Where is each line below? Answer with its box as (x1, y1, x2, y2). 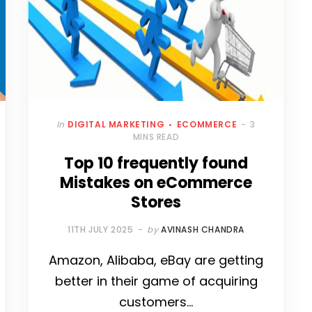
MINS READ (132, 131, 180, 143)
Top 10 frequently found (64, 153, 248, 175)
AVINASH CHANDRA (160, 224, 244, 236)
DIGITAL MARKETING (68, 118, 165, 131)
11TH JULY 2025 (68, 224, 134, 236)
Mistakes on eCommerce (60, 172, 252, 194)
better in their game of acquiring (54, 272, 258, 290)
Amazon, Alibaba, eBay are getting (49, 251, 263, 270)
